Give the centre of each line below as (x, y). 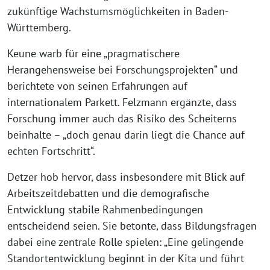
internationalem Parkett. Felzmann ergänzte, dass (122, 102)
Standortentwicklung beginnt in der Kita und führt (126, 258)
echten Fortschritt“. (51, 151)
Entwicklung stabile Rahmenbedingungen (105, 209)
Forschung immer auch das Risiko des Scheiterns (122, 118)
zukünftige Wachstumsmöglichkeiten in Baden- (118, 11)
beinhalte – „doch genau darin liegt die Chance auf (126, 134)
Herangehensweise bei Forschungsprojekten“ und (123, 69)
